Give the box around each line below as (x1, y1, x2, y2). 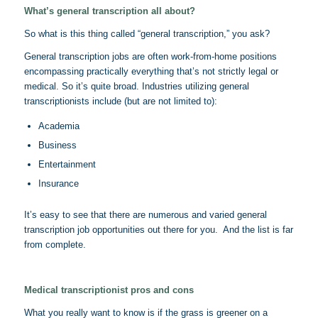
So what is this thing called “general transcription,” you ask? (23, 28, 270, 39)
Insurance (38, 177, 79, 189)
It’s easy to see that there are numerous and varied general (23, 209, 267, 220)
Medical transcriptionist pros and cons (23, 284, 194, 295)
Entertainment (38, 158, 96, 170)
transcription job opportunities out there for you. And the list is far (23, 224, 293, 235)
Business (38, 139, 77, 150)
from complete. (23, 238, 86, 250)
